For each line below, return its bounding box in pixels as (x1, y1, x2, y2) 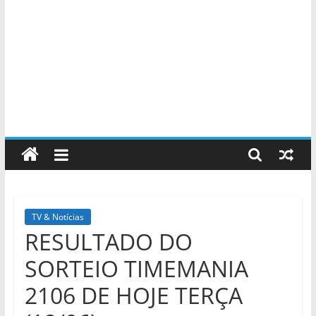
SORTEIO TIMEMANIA (24, 253, 248, 284)
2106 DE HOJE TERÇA (24, 280, 243, 310)
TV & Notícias (31, 211, 84, 223)
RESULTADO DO (24, 226, 193, 257)
